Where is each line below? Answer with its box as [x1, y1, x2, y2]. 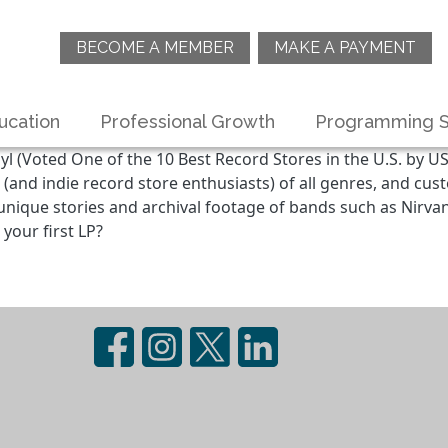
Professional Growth [100, 110, 275, 132]
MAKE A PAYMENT [274, 37, 416, 57]
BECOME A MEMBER [76, 37, 234, 57]
